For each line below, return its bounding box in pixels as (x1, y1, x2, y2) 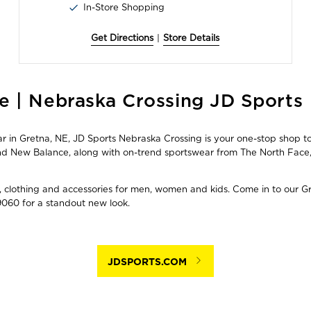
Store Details (163, 33, 220, 44)
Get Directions (91, 33, 154, 44)
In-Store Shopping (83, 2, 165, 13)
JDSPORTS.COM (107, 256, 187, 268)
